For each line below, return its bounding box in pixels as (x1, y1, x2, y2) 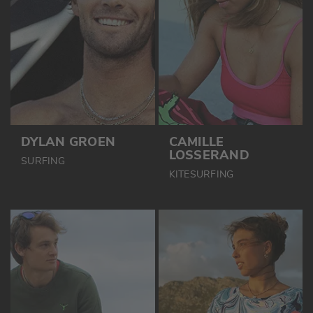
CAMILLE (168, 133, 224, 151)
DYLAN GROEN (21, 133, 116, 151)
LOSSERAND (168, 147, 250, 164)
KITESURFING (168, 168, 234, 182)
